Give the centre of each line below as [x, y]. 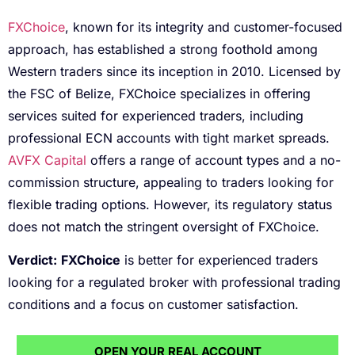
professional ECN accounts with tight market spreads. [169, 137]
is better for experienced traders [219, 260]
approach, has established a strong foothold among [163, 49]
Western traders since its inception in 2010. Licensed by [174, 71]
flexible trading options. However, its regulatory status [170, 204]
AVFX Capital [47, 160]
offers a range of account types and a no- [214, 160]
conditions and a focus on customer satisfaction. [153, 305]
